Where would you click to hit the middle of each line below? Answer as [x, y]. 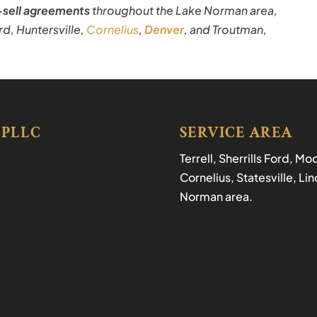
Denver [165, 29]
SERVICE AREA [236, 133]
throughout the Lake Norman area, [184, 10]
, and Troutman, [226, 29]
